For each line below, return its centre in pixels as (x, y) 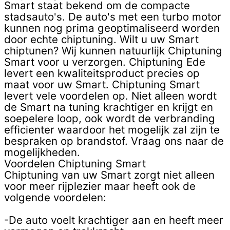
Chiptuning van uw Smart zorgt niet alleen (109, 175)
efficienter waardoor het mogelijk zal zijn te (112, 130)
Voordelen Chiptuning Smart (75, 164)
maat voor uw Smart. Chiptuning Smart (102, 85)
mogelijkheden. (42, 152)
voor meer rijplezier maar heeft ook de (100, 186)
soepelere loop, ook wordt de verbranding (110, 119)
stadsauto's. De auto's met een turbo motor (113, 17)
